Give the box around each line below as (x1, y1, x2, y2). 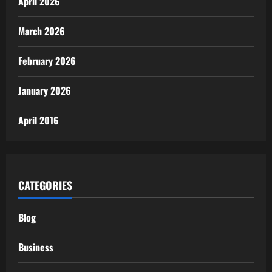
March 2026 (18, 24, 65, 39)
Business (18, 240, 53, 255)
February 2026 (18, 53, 76, 69)
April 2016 (18, 113, 59, 128)
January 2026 (18, 83, 71, 98)
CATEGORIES (18, 177, 72, 194)
